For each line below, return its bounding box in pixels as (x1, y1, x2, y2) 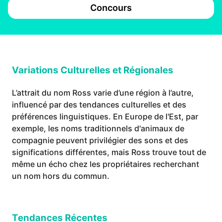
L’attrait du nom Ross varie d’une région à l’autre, (12, 88, 194, 98)
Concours (90, 2, 132, 13)
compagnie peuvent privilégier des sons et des (12, 135, 188, 146)
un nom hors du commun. (12, 171, 110, 181)
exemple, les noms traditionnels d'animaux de (12, 123, 184, 134)
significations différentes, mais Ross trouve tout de (12, 147, 206, 158)
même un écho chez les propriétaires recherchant (12, 159, 199, 169)
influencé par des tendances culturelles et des (12, 100, 186, 110)
